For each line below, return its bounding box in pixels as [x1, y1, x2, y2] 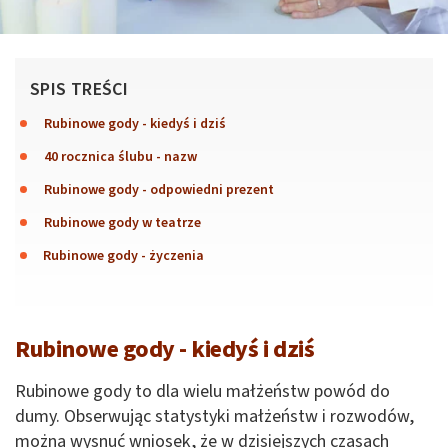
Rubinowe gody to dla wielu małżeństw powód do [15, 378, 390, 404]
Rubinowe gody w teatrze [44, 212, 201, 233]
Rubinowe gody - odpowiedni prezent [44, 179, 274, 200]
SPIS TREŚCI [30, 76, 128, 102]
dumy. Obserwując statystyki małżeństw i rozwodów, [15, 403, 414, 429]
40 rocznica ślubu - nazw [44, 146, 197, 167]
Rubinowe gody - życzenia [43, 245, 204, 266]
